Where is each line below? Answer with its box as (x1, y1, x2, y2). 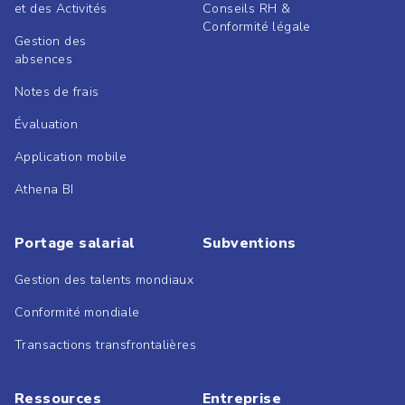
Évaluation (14, 116, 78, 134)
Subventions (202, 233, 297, 254)
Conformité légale (202, 18, 311, 36)
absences (14, 51, 73, 69)
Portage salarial (14, 233, 136, 254)
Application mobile (14, 148, 127, 166)
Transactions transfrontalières (14, 336, 196, 354)
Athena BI (14, 181, 74, 199)
